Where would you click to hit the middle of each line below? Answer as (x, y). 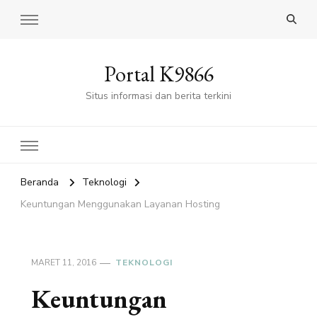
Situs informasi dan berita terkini (158, 96)
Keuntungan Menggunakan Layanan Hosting (120, 204)
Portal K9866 (158, 74)
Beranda (40, 183)
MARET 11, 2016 (64, 263)
